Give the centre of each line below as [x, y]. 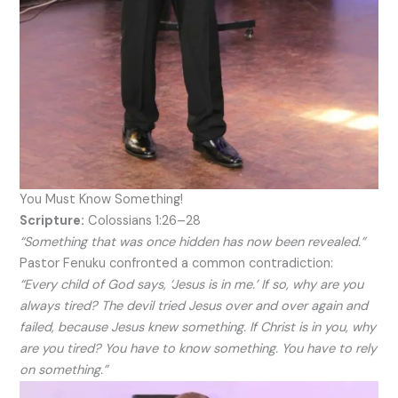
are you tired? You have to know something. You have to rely [199, 348]
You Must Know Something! [102, 199]
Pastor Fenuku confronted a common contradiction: [177, 263]
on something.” [64, 370]
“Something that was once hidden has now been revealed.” [193, 242]
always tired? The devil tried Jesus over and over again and [194, 306]
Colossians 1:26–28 [143, 220]
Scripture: [52, 220]
